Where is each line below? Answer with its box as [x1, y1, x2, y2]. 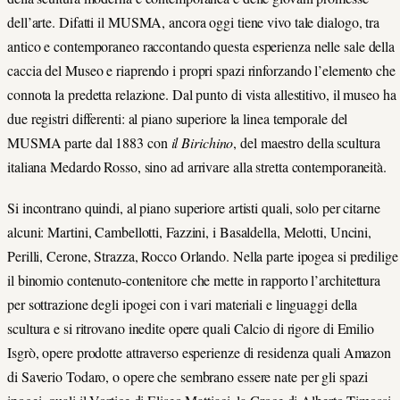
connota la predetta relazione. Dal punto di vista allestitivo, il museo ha [7, 84, 396, 104]
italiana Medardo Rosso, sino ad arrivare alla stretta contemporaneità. [7, 156, 391, 176]
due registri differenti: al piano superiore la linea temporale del [7, 108, 348, 128]
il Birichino [171, 132, 234, 152]
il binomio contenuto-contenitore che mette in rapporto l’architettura [7, 270, 381, 289]
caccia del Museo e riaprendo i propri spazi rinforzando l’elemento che [7, 60, 396, 79]
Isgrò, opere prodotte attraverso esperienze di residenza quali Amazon [7, 342, 392, 362]
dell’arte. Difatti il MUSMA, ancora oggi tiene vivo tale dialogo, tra [7, 12, 380, 31]
